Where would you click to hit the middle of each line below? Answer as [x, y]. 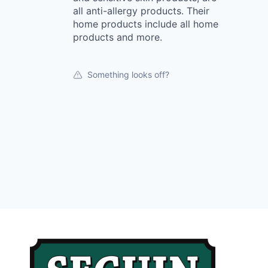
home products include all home [146, 24]
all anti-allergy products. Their [141, 11]
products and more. [118, 37]
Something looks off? [128, 74]
